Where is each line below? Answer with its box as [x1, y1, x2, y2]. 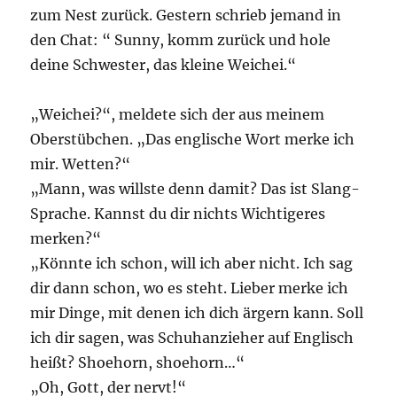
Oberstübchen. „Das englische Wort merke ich [30, 129, 355, 148]
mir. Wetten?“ [30, 154, 131, 173]
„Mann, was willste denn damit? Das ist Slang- [30, 179, 361, 198]
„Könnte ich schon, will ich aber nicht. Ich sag [30, 253, 354, 272]
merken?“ [30, 229, 102, 247]
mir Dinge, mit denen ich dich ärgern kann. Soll [30, 303, 364, 322]
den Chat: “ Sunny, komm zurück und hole [30, 30, 331, 49]
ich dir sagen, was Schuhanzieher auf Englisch [30, 328, 354, 346]
